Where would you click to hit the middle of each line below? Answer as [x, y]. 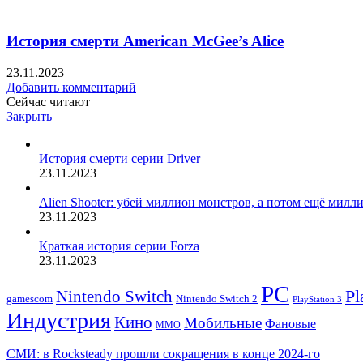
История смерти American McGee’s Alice [145, 41]
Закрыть [29, 116]
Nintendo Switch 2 [217, 299]
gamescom [30, 299]
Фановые [290, 324]
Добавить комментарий [71, 87]
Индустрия [59, 320]
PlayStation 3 [317, 299]
